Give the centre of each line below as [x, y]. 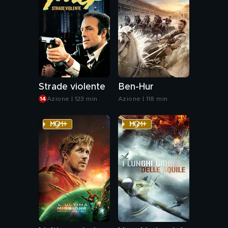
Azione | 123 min [72, 99]
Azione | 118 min [143, 99]
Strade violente [72, 87]
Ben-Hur [136, 87]
